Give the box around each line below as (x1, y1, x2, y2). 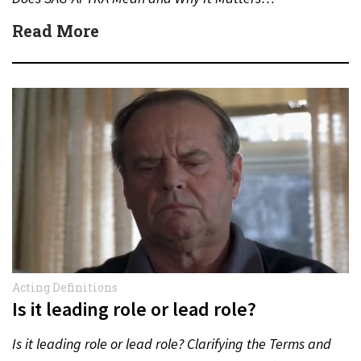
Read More (12, 19, 99, 41)
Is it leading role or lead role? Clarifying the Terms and (12, 334, 331, 353)
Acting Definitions (12, 279, 118, 295)
